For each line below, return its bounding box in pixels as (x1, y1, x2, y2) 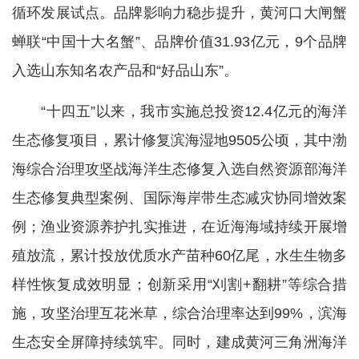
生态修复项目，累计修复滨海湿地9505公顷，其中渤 (12, 132, 347, 149)
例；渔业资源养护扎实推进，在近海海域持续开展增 (12, 219, 347, 236)
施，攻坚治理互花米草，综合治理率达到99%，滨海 (12, 305, 347, 322)
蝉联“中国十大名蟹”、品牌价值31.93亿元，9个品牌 (12, 34, 347, 50)
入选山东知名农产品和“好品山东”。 (12, 63, 238, 79)
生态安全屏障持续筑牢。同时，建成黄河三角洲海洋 (12, 334, 347, 351)
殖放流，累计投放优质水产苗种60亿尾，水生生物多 (12, 248, 347, 264)
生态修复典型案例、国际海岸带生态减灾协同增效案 (12, 190, 347, 207)
